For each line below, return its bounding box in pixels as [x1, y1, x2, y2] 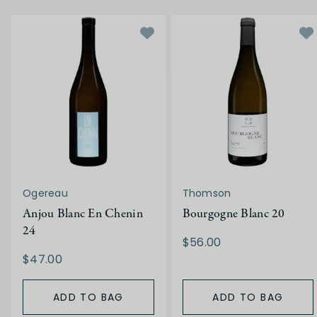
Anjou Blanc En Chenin [23, 204, 143, 223]
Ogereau [23, 185, 68, 200]
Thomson [182, 185, 231, 200]
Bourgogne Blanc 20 [182, 204, 285, 223]
